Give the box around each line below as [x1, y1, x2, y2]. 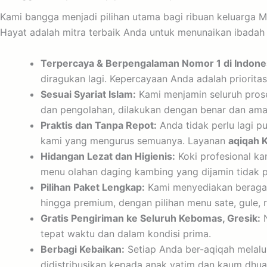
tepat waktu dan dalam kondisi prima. [41, 227, 211, 240]
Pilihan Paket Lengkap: [41, 181, 145, 193]
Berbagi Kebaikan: [41, 243, 125, 255]
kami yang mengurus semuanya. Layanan [41, 134, 228, 147]
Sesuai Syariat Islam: [41, 88, 136, 100]
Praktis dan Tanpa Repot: [41, 119, 157, 131]
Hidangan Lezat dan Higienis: [41, 150, 175, 162]
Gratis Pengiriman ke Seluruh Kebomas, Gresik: [41, 212, 260, 224]
